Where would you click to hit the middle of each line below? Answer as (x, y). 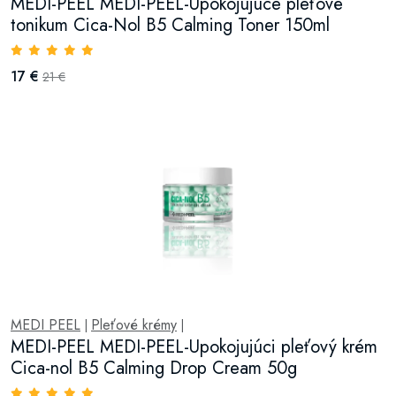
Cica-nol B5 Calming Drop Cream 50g (154, 368)
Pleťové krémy (134, 325)
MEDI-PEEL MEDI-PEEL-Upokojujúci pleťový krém (194, 347)
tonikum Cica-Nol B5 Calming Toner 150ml (170, 25)
